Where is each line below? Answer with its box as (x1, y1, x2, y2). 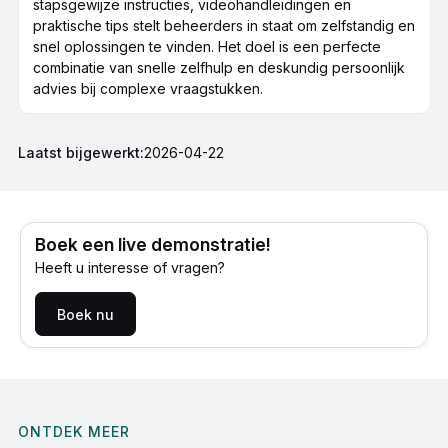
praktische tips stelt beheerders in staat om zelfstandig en (32, 17, 415, 35)
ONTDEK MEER (17, 422, 130, 440)
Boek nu (57, 305, 115, 323)
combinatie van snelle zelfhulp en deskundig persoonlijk (32, 59, 405, 77)
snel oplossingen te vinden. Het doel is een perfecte (32, 38, 381, 56)
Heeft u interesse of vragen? (35, 259, 226, 277)
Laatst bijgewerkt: (17, 144, 144, 162)
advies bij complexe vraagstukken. (32, 80, 263, 98)
